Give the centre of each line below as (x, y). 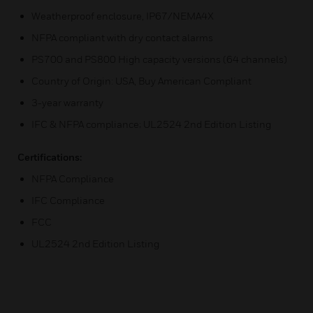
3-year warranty (67, 102)
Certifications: (50, 157)
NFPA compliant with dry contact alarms (122, 37)
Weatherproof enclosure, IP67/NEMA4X (123, 16)
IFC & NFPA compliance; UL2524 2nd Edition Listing (151, 124)
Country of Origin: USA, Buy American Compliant (141, 81)
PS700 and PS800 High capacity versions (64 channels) (159, 59)
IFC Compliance (68, 200)
